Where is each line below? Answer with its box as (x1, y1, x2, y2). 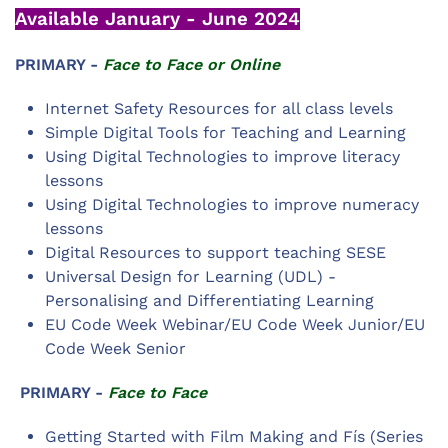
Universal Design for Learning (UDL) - (45, 267, 336, 286)
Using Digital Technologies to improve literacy (45, 147, 400, 166)
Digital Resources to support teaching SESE (45, 243, 386, 262)
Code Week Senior (45, 339, 191, 358)
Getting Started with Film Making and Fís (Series (45, 427, 423, 446)
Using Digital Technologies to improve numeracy (45, 195, 419, 214)
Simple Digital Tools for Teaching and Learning (45, 123, 406, 142)
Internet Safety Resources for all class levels (45, 99, 393, 118)
